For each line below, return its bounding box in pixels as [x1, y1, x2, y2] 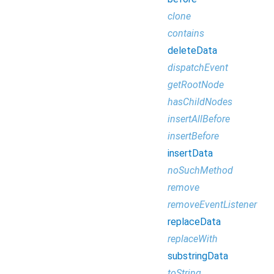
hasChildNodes [168, 96, 232, 108]
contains [168, 28, 204, 39]
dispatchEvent [168, 62, 228, 73]
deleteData [168, 45, 217, 56]
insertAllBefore [168, 113, 230, 125]
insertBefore [168, 130, 219, 142]
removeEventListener [168, 199, 257, 210]
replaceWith [168, 233, 218, 245]
